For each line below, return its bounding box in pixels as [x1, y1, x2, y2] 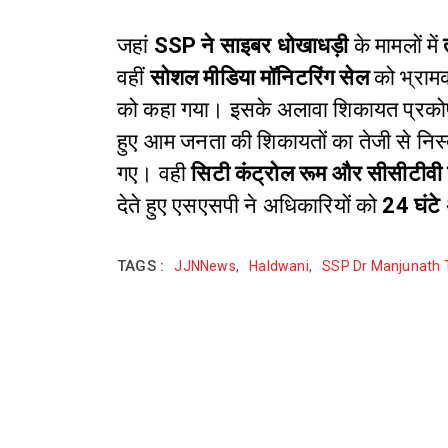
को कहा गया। [117, 97, 230, 123]
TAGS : [117, 257, 165, 276]
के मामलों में [348, 33, 444, 59]
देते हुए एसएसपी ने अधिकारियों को [117, 193, 378, 219]
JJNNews [174, 258, 236, 275]
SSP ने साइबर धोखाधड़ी [153, 33, 349, 59]
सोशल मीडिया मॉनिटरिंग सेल [149, 65, 375, 91]
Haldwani [249, 258, 309, 275]
